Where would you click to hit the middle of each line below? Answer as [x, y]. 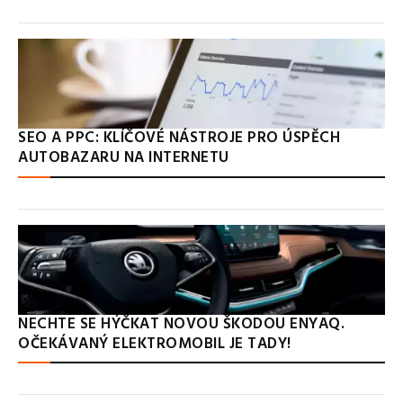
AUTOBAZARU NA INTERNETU [124, 158]
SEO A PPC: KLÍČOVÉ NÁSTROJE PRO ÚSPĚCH [179, 139]
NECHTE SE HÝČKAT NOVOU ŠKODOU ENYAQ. [182, 324]
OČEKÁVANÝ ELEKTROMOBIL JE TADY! [155, 344]
